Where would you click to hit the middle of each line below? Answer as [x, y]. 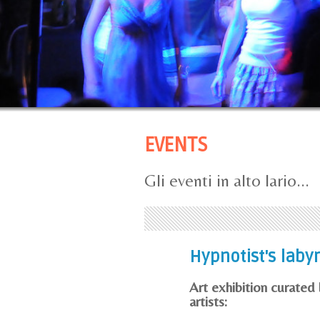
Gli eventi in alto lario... [227, 180]
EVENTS [176, 145]
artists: [208, 301]
